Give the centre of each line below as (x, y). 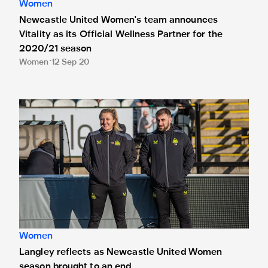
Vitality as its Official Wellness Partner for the (121, 34)
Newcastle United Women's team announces (118, 20)
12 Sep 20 (70, 62)
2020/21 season (56, 49)
